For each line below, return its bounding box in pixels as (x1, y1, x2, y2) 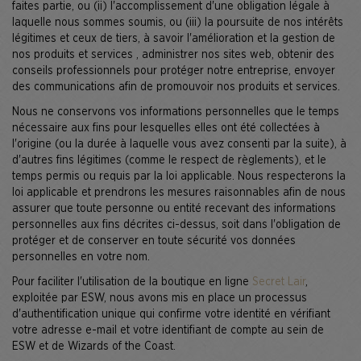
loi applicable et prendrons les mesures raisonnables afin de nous (12, 186, 346, 198)
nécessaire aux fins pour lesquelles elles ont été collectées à (12, 122, 320, 134)
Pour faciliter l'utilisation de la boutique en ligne (12, 276, 252, 288)
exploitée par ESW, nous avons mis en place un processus (12, 292, 307, 304)
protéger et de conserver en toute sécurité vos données (12, 234, 296, 247)
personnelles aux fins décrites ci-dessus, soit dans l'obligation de (12, 218, 341, 230)
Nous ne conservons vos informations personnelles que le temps (12, 106, 339, 118)
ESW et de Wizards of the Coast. (12, 340, 176, 352)
